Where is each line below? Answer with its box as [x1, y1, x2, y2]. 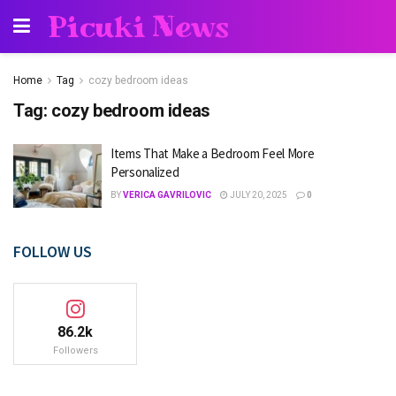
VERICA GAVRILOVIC [123, 190, 211, 200]
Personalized [110, 164, 179, 180]
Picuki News [48, 9, 229, 44]
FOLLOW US [13, 240, 92, 262]
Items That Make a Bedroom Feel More [110, 145, 315, 162]
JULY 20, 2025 [228, 190, 287, 200]
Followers [52, 344, 98, 356]
